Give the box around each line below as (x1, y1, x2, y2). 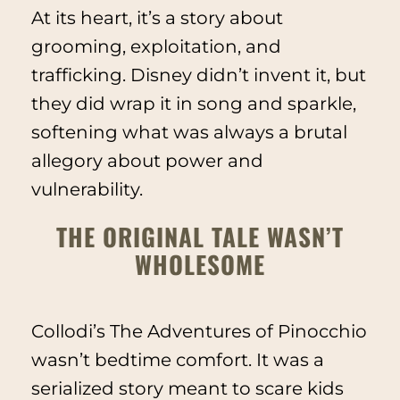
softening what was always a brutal (30, 121, 347, 143)
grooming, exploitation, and (30, 35, 281, 57)
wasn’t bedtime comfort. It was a (30, 348, 324, 371)
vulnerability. (30, 178, 143, 200)
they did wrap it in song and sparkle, (30, 92, 356, 114)
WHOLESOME (135, 246, 265, 283)
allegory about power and (30, 149, 263, 171)
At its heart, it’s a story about (30, 6, 283, 29)
